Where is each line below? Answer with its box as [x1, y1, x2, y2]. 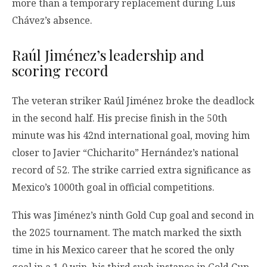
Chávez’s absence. [12, 14, 92, 27]
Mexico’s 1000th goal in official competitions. [12, 181, 215, 194]
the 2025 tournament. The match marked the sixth [12, 226, 241, 240]
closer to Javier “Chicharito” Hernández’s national [12, 146, 238, 160]
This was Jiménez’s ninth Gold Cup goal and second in [12, 209, 254, 222]
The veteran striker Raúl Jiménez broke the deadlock [12, 94, 254, 108]
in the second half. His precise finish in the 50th [12, 111, 227, 125]
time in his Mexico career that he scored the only [12, 243, 234, 257]
